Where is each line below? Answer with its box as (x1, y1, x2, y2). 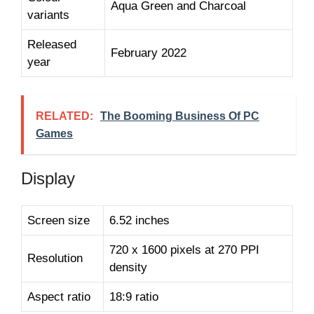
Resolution (27, 251, 83, 265)
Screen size (27, 213, 90, 227)
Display (21, 168, 75, 188)
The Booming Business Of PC (100, 109, 259, 122)
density (109, 260, 147, 274)
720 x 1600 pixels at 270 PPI (109, 243, 259, 257)
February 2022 (111, 46, 186, 60)
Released (27, 38, 76, 52)
